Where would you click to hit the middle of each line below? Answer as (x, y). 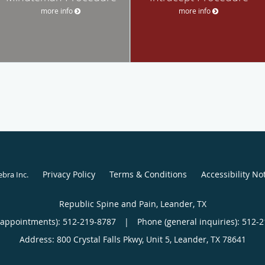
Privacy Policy (69, 174)
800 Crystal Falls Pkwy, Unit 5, (115, 239)
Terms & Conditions (148, 174)
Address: (38, 239)
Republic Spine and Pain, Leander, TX (132, 203)
